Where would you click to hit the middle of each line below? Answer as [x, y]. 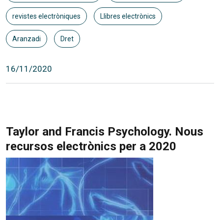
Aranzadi [27, 39]
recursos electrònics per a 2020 [91, 146]
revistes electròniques [46, 16]
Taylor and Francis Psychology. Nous [105, 131]
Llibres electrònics [128, 16]
